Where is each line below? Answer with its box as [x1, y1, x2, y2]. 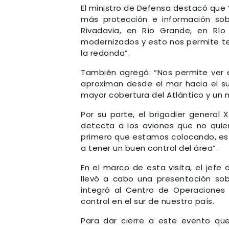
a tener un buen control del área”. [81, 143, 218, 154]
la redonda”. [81, 48, 130, 59]
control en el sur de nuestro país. [81, 196, 214, 207]
